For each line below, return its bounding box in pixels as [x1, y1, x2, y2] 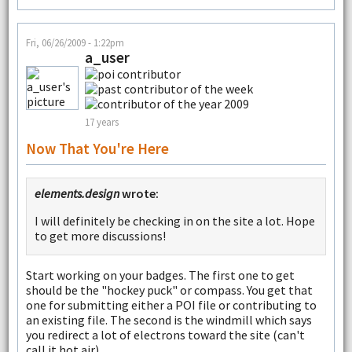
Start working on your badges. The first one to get [25, 267, 295, 284]
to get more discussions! [34, 227, 166, 244]
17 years [84, 115, 119, 129]
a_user [84, 47, 130, 67]
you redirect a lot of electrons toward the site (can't [25, 327, 305, 343]
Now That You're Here [25, 138, 169, 158]
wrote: [119, 185, 159, 201]
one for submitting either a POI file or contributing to [25, 297, 317, 313]
